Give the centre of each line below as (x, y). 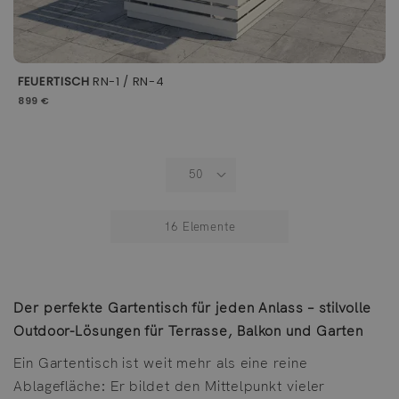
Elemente (208, 226)
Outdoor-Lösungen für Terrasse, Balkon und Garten (189, 330)
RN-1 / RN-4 (127, 82)
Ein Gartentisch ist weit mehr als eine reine (161, 362)
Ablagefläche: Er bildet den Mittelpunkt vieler (170, 386)
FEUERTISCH (54, 82)
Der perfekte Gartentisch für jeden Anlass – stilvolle (192, 307)
